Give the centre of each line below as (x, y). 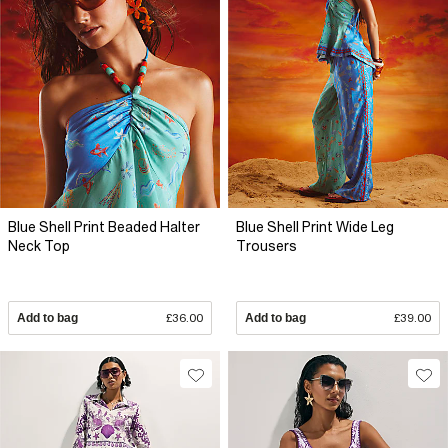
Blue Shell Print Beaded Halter (104, 226)
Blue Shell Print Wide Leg (315, 226)
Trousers (266, 245)
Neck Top (39, 245)
